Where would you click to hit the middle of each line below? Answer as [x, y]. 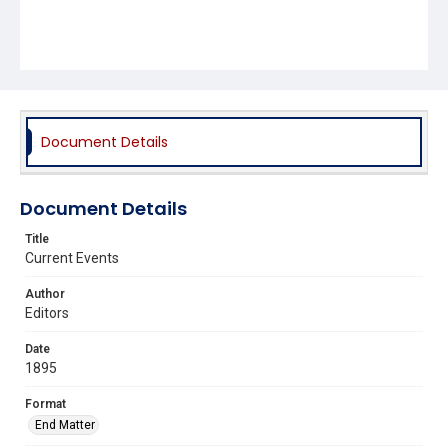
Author [45, 293]
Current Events [72, 257]
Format [45, 403]
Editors [47, 312]
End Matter [65, 424]
